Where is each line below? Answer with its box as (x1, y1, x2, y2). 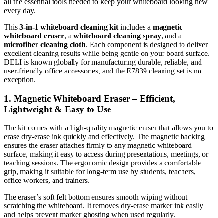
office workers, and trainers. (4, 176, 90, 185)
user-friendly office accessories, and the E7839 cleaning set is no (4, 66, 201, 75)
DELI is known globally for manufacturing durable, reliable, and (4, 57, 202, 66)
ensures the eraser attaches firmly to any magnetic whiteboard (4, 141, 192, 150)
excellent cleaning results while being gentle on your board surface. (4, 49, 210, 57)
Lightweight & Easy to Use (4, 104, 111, 114)
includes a (118, 22, 153, 31)
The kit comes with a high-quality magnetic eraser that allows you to (4, 124, 213, 132)
